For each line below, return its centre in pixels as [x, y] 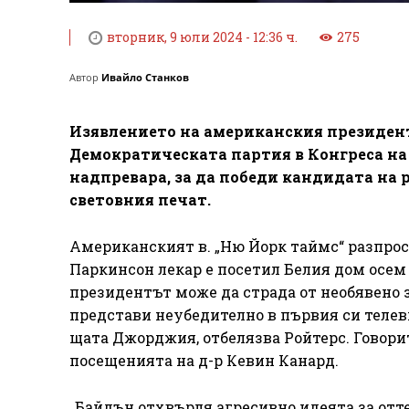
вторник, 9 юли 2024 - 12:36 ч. [202, 37]
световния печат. [140, 200]
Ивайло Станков [145, 78]
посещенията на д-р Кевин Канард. [204, 361]
